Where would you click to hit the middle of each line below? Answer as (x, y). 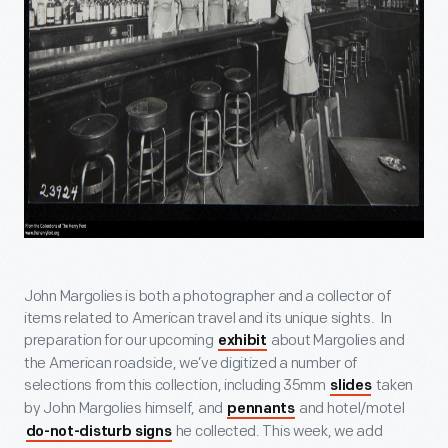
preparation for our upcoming (120, 340)
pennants (261, 409)
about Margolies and (336, 340)
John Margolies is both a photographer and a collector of (207, 296)
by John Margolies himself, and (125, 408)
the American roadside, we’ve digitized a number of (191, 363)
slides (351, 386)
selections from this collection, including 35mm (176, 385)
